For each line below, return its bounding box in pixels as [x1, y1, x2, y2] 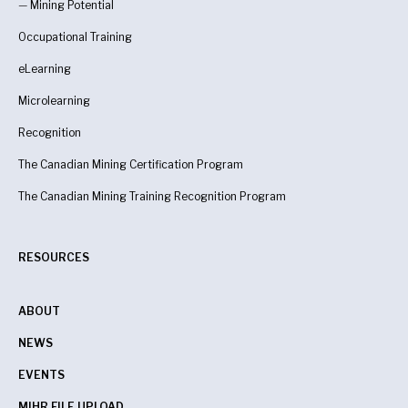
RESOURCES [18, 250, 89, 264]
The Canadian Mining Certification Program [18, 157, 243, 171]
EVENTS [18, 367, 65, 382]
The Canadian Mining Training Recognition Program [18, 189, 286, 203]
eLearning [18, 61, 71, 76]
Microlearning [18, 93, 90, 107]
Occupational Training [18, 29, 132, 44]
